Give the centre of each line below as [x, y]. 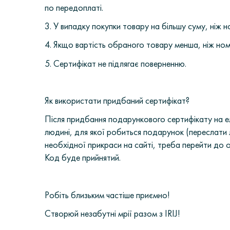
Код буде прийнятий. [83, 158]
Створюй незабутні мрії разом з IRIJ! [112, 213]
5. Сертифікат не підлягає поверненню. [117, 63]
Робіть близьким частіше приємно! [107, 195]
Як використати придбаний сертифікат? [117, 100]
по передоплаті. [75, 8]
